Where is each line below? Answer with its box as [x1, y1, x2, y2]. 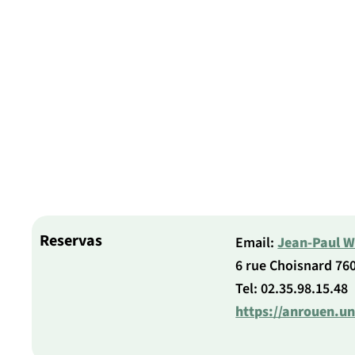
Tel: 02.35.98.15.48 [235, 279, 349, 300]
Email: [235, 233, 278, 254]
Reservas [40, 230, 102, 253]
